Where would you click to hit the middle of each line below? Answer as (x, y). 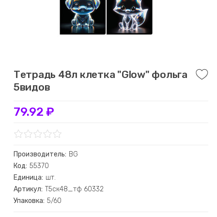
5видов (32, 87)
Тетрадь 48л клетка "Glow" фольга (100, 74)
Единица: (28, 178)
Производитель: (40, 154)
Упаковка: (29, 201)
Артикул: (28, 189)
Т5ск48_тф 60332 (74, 189)
